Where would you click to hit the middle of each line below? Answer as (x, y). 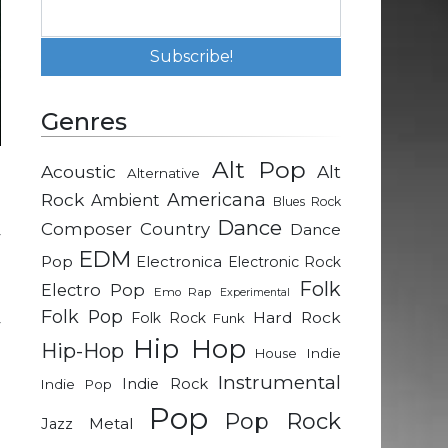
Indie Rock (165, 384)
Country (174, 229)
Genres (84, 122)
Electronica (179, 262)
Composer (86, 229)
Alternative (164, 173)
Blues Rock (307, 202)
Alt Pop (258, 170)
